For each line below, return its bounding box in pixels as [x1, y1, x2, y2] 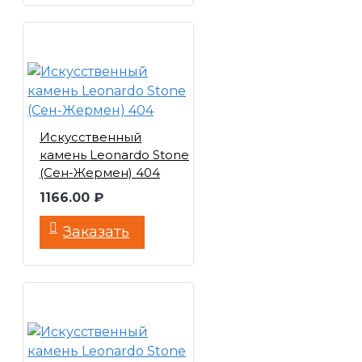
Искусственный [40, 129, 141, 145]
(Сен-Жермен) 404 [40, 165, 160, 180]
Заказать [63, 223, 130, 241]
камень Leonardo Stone [40, 147, 189, 162]
